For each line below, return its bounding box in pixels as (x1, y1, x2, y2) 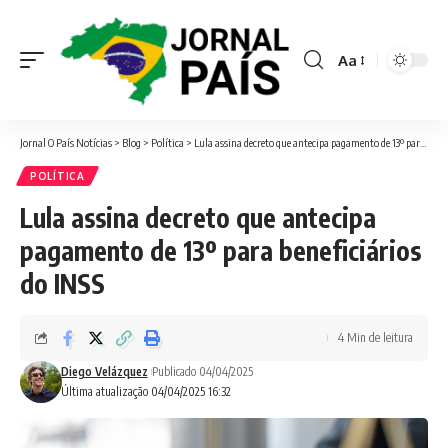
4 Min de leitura (338, 330, 413, 345)
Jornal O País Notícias (20, 136, 112, 149)
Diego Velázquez (60, 364, 148, 379)
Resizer (337, 86, 387, 106)
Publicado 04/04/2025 (151, 364, 253, 379)
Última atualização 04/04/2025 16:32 (60, 384, 231, 399)
